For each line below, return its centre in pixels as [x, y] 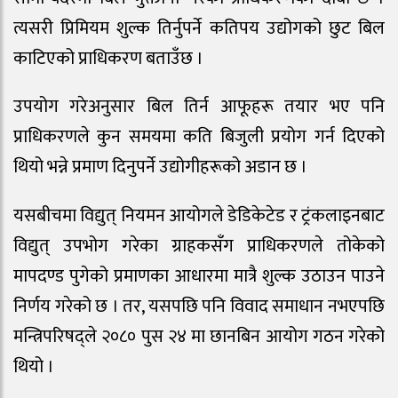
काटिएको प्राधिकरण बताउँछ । [108, 58]
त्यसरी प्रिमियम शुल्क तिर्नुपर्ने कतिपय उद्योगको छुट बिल [199, 28]
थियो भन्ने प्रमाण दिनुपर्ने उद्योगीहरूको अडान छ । [160, 167]
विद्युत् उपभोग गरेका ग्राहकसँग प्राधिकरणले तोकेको [199, 247]
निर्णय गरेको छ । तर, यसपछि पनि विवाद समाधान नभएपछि [199, 307]
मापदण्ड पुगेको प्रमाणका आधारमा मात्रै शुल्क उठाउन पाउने [199, 277]
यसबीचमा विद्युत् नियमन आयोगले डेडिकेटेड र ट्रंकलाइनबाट [199, 216]
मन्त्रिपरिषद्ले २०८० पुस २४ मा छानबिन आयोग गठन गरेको [199, 337]
